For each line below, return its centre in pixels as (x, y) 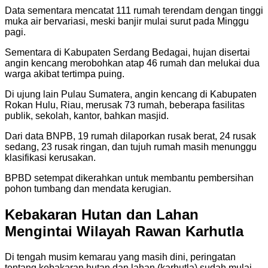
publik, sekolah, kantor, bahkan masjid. (87, 115)
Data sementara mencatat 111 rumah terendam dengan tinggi (134, 10)
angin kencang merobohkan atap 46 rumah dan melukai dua (132, 63)
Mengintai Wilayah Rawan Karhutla (124, 231)
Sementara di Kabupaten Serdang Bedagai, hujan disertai (127, 52)
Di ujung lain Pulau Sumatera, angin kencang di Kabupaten (131, 94)
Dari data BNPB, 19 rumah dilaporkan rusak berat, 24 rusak (130, 136)
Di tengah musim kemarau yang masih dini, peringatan (120, 257)
